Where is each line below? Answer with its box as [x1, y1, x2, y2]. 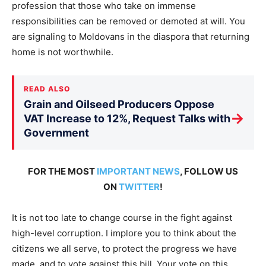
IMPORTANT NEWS [97, 165, 180, 177]
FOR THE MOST [28, 165, 97, 177]
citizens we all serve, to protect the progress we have [12, 242, 237, 254]
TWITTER [119, 180, 160, 192]
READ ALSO [24, 84, 70, 93]
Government [24, 126, 89, 139]
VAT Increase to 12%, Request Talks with [24, 112, 230, 125]
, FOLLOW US [180, 165, 238, 177]
